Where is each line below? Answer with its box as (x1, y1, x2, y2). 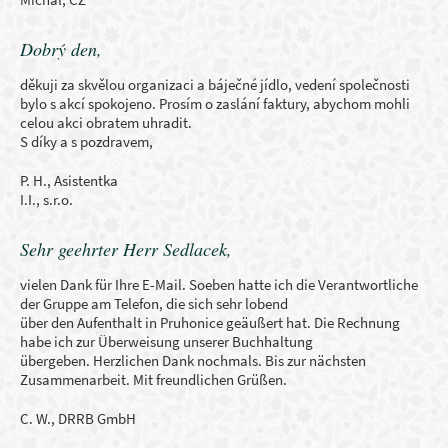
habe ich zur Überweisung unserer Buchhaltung (20, 332, 313, 351)
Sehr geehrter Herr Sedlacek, (20, 237, 232, 261)
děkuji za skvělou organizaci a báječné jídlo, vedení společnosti (20, 75, 410, 94)
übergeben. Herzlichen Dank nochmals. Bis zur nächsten (20, 351, 366, 370)
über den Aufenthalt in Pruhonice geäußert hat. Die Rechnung (20, 313, 400, 332)
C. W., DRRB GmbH (20, 409, 136, 428)
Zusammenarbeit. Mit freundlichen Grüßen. (20, 370, 287, 389)
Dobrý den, (20, 37, 102, 61)
